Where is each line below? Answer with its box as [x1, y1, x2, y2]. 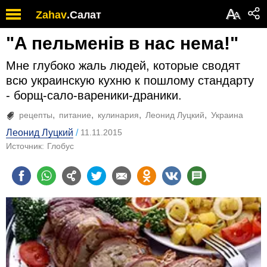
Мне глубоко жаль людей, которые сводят [6, 59, 240, 72]
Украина [211, 110, 243, 120]
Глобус [47, 141, 74, 151]
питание [59, 110, 91, 120]
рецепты [19, 110, 52, 120]
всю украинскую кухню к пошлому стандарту [6, 74, 254, 87]
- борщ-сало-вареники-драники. [6, 89, 182, 102]
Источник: [6, 141, 44, 151]
